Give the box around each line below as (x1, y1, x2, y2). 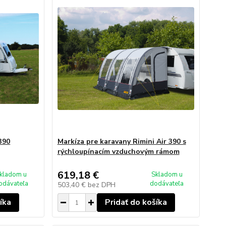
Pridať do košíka (104, 197, 167, 208)
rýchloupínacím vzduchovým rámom (57, 147, 180, 156)
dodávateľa (150, 179, 184, 188)
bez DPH (87, 180, 116, 190)
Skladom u (151, 170, 183, 179)
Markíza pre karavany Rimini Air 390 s (57, 137, 186, 146)
